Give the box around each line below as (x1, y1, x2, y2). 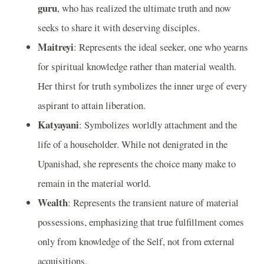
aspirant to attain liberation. (38, 98, 146, 113)
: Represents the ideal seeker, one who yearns (74, 40, 248, 54)
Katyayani (38, 117, 79, 133)
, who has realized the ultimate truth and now (57, 1, 231, 15)
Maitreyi (38, 39, 74, 55)
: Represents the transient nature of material (68, 196, 239, 210)
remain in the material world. (38, 176, 151, 190)
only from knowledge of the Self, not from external (38, 235, 235, 249)
